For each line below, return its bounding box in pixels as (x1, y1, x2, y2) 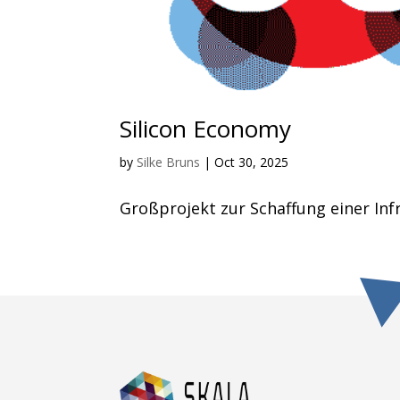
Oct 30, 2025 (214, 153, 289, 171)
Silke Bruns (137, 153, 201, 171)
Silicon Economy (120, 112, 292, 145)
